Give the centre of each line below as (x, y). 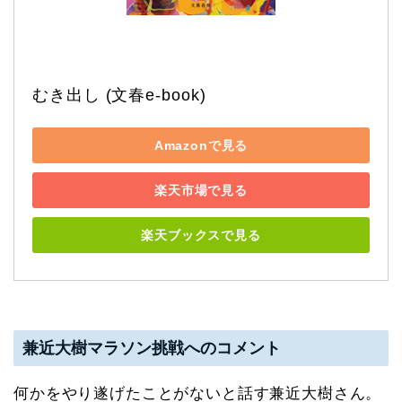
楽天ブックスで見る (201, 235)
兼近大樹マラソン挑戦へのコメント (152, 347)
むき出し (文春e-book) (119, 96)
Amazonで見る (201, 145)
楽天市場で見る (201, 190)
